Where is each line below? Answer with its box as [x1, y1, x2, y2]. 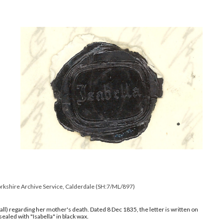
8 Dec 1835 [107, 206, 137, 213]
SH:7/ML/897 [98, 183, 133, 190]
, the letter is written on [136, 206, 198, 213]
